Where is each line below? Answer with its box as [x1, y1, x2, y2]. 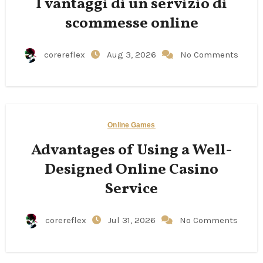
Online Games [107, 120, 156, 129]
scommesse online [65, 12, 198, 34]
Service [105, 178, 158, 200]
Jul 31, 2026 [107, 214, 158, 225]
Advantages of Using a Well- [31, 139, 232, 161]
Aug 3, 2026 [107, 49, 159, 60]
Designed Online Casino [45, 159, 218, 180]
